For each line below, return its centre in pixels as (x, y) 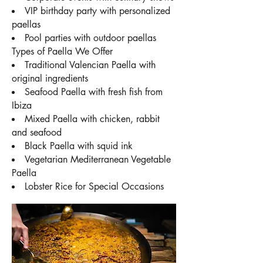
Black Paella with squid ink (79, 146)
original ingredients (50, 78)
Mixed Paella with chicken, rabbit (92, 119)
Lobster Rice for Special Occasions (94, 186)
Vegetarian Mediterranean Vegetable (98, 159)
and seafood (37, 132)
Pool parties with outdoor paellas (90, 38)
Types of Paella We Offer (62, 51)
